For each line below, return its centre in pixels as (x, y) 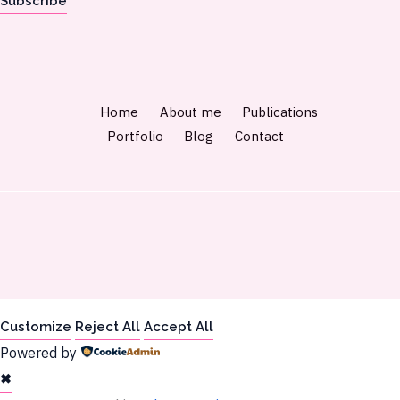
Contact (259, 136)
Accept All (179, 326)
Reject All (108, 326)
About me (190, 112)
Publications (280, 112)
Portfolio (135, 136)
